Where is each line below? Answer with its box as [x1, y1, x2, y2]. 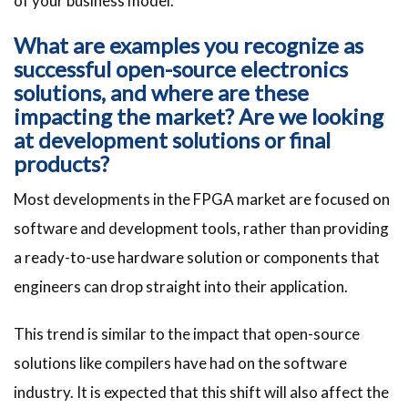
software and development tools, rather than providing [14, 219, 389, 239]
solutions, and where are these [14, 79, 309, 107]
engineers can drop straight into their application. [14, 277, 348, 297]
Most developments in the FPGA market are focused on [14, 189, 390, 209]
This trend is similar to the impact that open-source [14, 324, 360, 344]
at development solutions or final [14, 127, 331, 154]
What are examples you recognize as [14, 32, 363, 59]
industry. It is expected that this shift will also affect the [14, 382, 389, 403]
